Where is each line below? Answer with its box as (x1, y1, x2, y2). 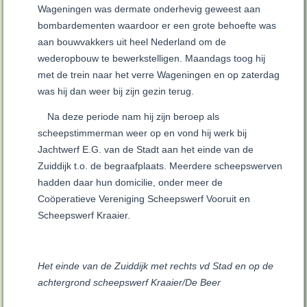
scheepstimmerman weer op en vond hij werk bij (38, 127, 247, 139)
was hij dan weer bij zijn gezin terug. (38, 86, 195, 97)
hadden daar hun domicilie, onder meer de (38, 177, 223, 188)
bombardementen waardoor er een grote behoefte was (38, 20, 277, 32)
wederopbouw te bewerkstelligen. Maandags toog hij (38, 53, 266, 64)
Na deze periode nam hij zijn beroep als (47, 111, 220, 123)
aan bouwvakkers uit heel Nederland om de (38, 36, 227, 48)
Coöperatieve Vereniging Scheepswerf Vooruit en (38, 193, 251, 205)
